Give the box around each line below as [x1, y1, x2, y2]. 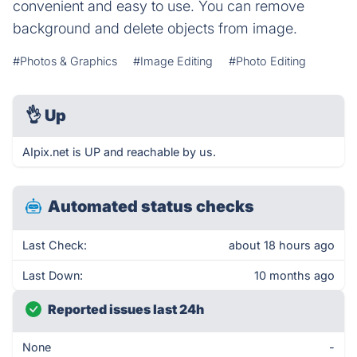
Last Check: [22, 238, 87, 252]
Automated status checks [48, 197, 254, 216]
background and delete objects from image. [13, 20, 297, 37]
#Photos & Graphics [13, 54, 117, 68]
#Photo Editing [229, 54, 306, 68]
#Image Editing [133, 54, 213, 68]
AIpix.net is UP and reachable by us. [22, 145, 216, 159]
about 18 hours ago [229, 238, 335, 252]
